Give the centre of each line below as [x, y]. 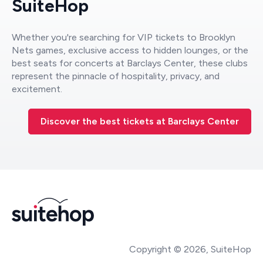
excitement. [37, 89]
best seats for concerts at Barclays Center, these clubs [130, 63]
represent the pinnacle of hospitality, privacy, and [116, 76]
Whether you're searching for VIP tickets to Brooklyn [124, 38]
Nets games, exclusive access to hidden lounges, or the [130, 50]
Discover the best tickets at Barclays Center [140, 122]
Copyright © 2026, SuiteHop [190, 249]
